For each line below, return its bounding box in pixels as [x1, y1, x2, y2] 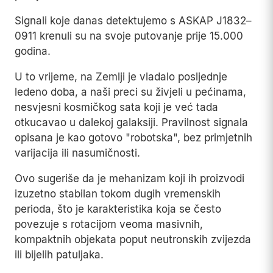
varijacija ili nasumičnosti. [15, 147, 140, 160]
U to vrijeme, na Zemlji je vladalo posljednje [15, 71, 227, 83]
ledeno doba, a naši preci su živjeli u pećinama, [15, 86, 246, 99]
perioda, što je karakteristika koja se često [15, 203, 221, 216]
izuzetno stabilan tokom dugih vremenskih [15, 188, 221, 200]
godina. [15, 45, 51, 58]
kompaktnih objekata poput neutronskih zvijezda [15, 233, 251, 246]
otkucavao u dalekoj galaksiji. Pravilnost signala [15, 116, 248, 129]
